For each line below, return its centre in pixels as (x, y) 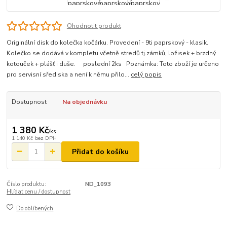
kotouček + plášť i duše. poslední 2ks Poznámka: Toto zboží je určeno (113, 64)
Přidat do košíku (100, 152)
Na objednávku (84, 102)
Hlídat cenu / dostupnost (39, 192)
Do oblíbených (35, 208)
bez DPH (46, 138)
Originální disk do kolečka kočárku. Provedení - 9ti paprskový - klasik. (109, 43)
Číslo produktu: (27, 184)
